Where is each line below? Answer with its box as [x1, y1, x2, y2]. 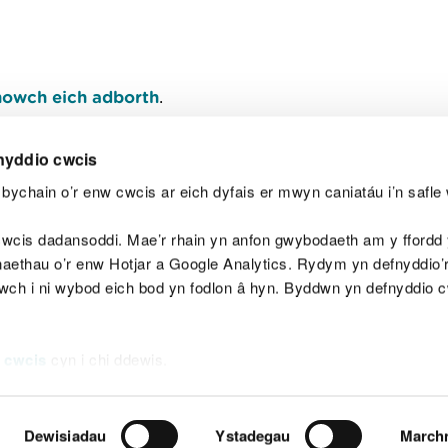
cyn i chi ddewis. [46, 348, 168, 370]
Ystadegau [215, 424, 291, 446]
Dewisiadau [23, 424, 106, 446]
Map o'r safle [54, 311, 161, 331]
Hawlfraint [192, 311, 279, 331]
